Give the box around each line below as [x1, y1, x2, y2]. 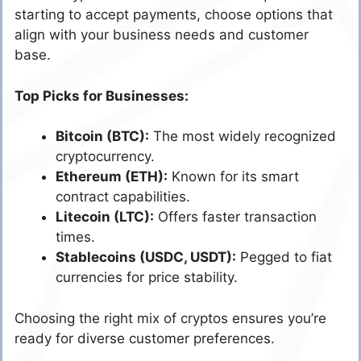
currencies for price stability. [56, 269, 238, 286]
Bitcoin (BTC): [56, 128, 149, 145]
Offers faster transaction [154, 209, 317, 226]
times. [56, 229, 95, 246]
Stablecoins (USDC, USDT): [56, 249, 236, 266]
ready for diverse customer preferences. [15, 330, 275, 346]
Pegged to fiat [236, 249, 332, 266]
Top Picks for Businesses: [15, 87, 189, 104]
